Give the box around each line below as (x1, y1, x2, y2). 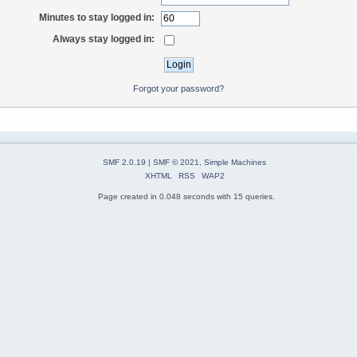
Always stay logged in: (53, 33, 155, 45)
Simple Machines (204, 158, 266, 167)
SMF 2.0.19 (103, 158, 146, 167)
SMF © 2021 (153, 158, 199, 167)
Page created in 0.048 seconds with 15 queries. (98, 192, 275, 202)
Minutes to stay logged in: (39, 12, 155, 24)
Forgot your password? (133, 83, 224, 93)
